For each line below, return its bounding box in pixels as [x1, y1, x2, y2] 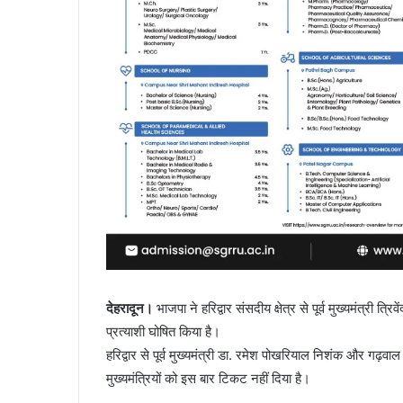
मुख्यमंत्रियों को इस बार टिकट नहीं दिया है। [106, 370, 310, 388]
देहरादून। [106, 300, 153, 318]
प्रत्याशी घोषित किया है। [106, 323, 220, 341]
